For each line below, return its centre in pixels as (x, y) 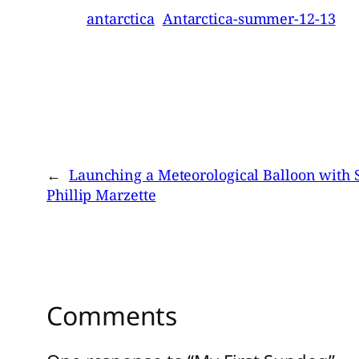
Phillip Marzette (101, 194)
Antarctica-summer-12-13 (249, 18)
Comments (112, 315)
